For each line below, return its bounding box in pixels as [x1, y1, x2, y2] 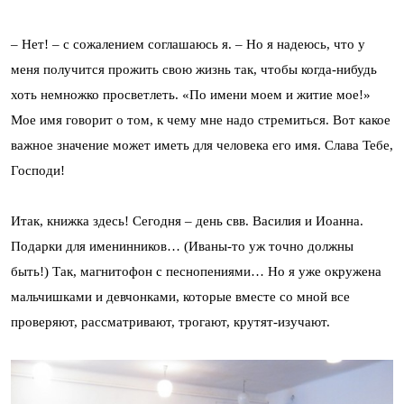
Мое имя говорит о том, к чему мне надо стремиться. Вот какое [11, 113, 390, 127]
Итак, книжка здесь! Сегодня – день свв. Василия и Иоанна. [11, 214, 363, 228]
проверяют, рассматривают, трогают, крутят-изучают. [11, 315, 330, 329]
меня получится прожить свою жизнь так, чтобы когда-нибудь [11, 62, 377, 77]
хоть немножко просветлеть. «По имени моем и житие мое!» [11, 87, 371, 102]
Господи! [11, 163, 65, 178]
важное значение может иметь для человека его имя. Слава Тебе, [11, 138, 393, 152]
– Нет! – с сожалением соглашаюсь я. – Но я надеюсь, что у [11, 37, 365, 51]
